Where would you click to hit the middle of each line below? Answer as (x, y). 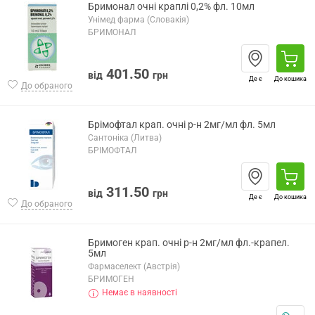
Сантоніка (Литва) (125, 138)
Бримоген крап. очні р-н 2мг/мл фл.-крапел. (189, 243)
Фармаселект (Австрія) (134, 266)
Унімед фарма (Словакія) (139, 20)
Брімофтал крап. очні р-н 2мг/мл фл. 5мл (182, 124)
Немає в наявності (140, 292)
